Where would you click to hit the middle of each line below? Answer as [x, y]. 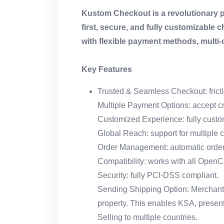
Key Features [107, 69]
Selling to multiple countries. [147, 217]
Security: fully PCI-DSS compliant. [158, 175]
